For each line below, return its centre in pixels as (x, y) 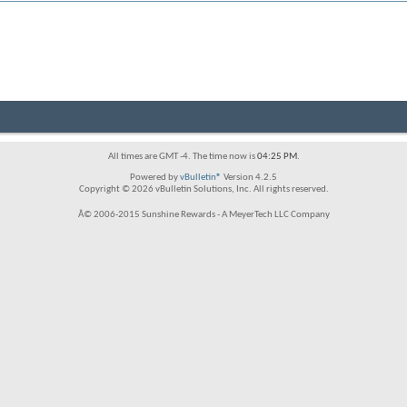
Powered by (155, 178)
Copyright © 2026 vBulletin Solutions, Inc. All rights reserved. (203, 189)
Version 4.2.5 (249, 178)
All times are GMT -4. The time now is (182, 157)
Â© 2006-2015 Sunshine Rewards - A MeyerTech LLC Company (203, 215)
